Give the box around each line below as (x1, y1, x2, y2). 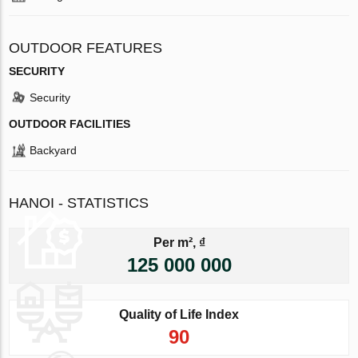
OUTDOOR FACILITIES (9, 117, 131, 130)
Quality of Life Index (119, 307, 239, 321)
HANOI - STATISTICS (9, 194, 149, 211)
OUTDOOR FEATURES (9, 39, 163, 56)
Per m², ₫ (153, 235, 205, 249)
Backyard (30, 143, 78, 157)
